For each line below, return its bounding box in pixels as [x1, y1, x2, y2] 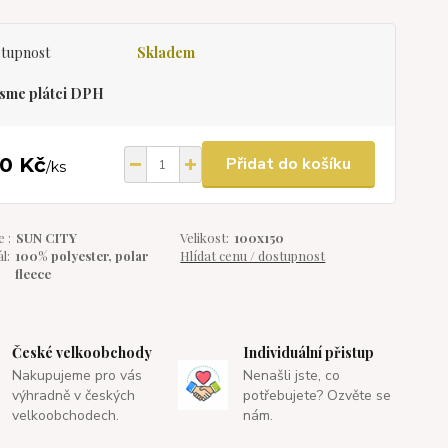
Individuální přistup [242, 343, 374, 362]
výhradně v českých [12, 386, 136, 405]
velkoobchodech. [12, 406, 120, 425]
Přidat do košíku [225, 153, 351, 175]
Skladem [136, 43, 195, 62]
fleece [14, 265, 51, 282]
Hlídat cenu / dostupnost [180, 247, 326, 264]
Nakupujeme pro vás [12, 366, 143, 385]
